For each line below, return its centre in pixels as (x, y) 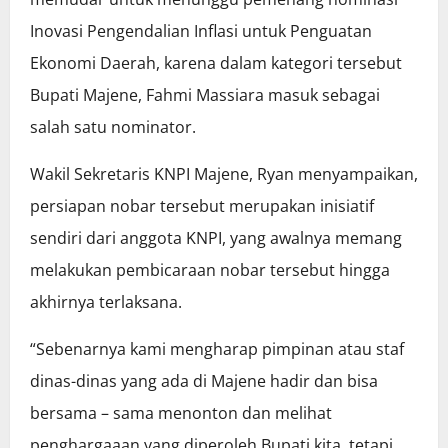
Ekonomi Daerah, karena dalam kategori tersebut (216, 63)
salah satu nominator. (113, 127)
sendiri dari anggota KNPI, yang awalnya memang (216, 238)
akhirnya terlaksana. (106, 302)
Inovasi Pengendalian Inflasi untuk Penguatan (201, 31)
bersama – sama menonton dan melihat (181, 413)
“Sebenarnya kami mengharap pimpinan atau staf (217, 349)
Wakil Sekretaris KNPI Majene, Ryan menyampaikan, (224, 174)
